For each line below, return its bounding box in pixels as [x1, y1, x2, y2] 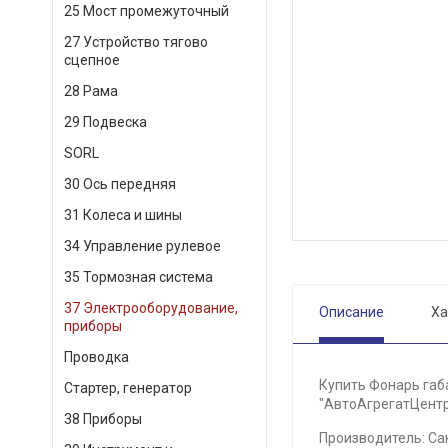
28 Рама [64, 83, 118, 99]
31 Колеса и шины [64, 207, 182, 223]
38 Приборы [64, 411, 142, 427]
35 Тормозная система [64, 269, 213, 285]
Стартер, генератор [64, 380, 192, 396]
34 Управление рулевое [64, 238, 221, 254]
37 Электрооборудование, [64, 300, 238, 316]
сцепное [64, 52, 120, 68]
